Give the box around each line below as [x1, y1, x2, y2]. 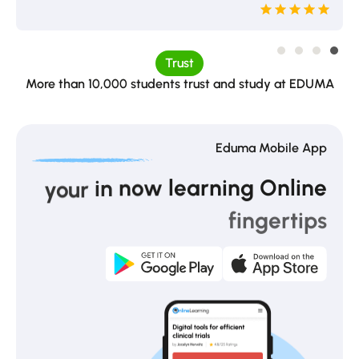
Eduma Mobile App [216, 139, 327, 155]
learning [168, 173, 254, 201]
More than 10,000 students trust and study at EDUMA [25, 75, 334, 91]
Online [260, 173, 327, 201]
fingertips [228, 202, 327, 230]
